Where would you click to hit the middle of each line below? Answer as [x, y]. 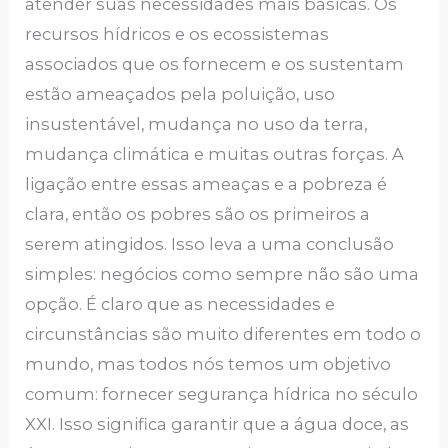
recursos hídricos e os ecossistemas [177, 33]
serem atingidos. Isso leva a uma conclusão [210, 243]
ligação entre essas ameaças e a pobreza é [206, 183]
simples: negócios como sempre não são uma [222, 273]
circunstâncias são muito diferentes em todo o [223, 333]
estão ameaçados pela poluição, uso [180, 93]
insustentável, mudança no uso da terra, [196, 123]
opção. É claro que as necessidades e [180, 303]
